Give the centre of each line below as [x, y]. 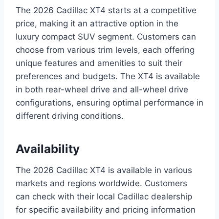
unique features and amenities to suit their [99, 63]
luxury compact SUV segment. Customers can [106, 37]
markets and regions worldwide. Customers [101, 184]
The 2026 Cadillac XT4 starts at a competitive [106, 11]
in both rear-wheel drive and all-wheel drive [102, 90]
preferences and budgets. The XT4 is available [108, 77]
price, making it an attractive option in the [97, 24]
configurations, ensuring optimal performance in [109, 103]
